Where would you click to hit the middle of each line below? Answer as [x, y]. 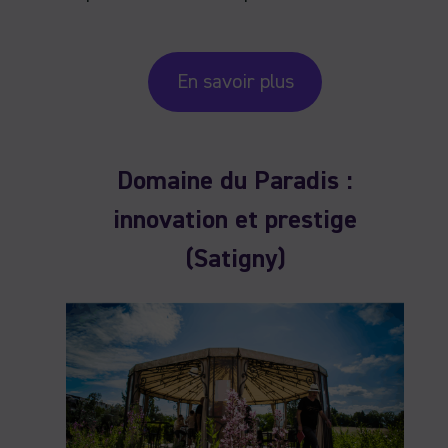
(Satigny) [235, 260]
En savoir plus [235, 81]
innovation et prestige [235, 221]
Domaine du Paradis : [235, 182]
